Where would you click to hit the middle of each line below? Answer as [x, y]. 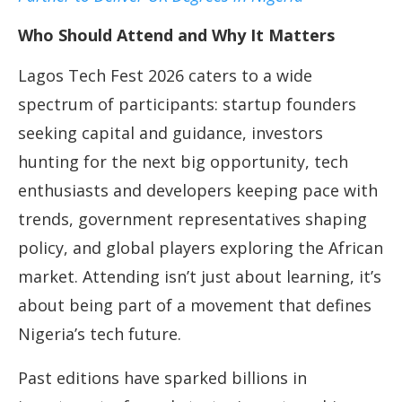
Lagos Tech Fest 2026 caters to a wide [165, 76]
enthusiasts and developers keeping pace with [198, 191]
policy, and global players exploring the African [201, 248]
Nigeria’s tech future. [100, 334]
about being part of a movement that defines [195, 306]
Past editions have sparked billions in [162, 378]
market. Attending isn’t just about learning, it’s [200, 277]
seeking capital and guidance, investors [170, 133]
